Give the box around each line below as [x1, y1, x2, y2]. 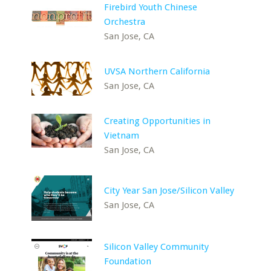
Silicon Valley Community [104, 241, 209, 252]
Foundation [104, 255, 152, 267]
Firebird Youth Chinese [104, 1, 198, 13]
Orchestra [104, 16, 146, 27]
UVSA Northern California [104, 65, 211, 77]
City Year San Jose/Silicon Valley [104, 184, 235, 196]
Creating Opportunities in [104, 115, 211, 126]
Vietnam [104, 129, 140, 141]
